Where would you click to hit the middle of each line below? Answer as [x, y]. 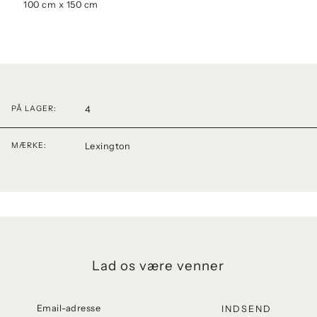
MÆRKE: [29, 146]
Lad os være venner [158, 265]
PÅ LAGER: [34, 109]
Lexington [108, 146]
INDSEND [246, 309]
